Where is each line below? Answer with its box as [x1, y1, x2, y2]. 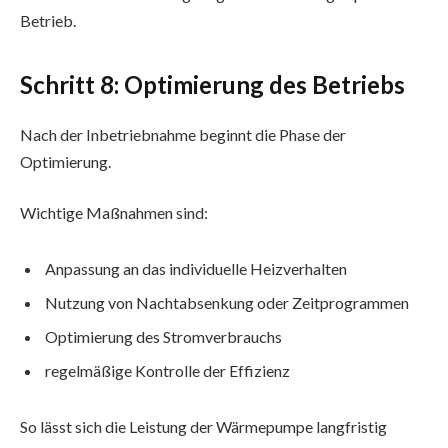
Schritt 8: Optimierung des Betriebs [20, 69, 405, 99]
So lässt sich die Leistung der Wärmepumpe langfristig [20, 416, 387, 436]
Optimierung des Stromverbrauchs [45, 327, 282, 347]
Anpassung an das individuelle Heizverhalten [45, 259, 347, 279]
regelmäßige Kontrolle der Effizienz [45, 361, 290, 381]
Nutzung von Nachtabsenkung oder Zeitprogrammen [45, 293, 409, 313]
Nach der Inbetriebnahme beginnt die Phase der [20, 124, 346, 144]
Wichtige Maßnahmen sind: [20, 203, 208, 223]
